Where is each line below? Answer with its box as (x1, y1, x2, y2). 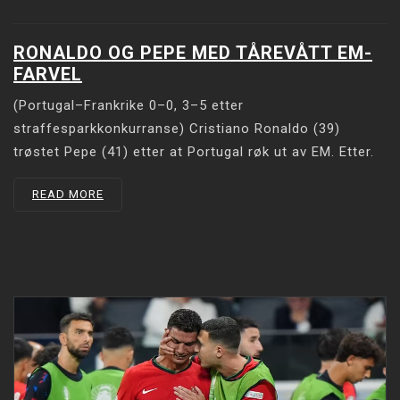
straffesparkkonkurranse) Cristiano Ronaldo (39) (13, 120, 340, 137)
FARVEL (13, 62, 82, 85)
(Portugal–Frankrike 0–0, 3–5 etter (13, 96, 244, 113)
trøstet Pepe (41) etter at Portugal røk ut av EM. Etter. (13, 143, 374, 160)
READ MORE (32, 187, 104, 201)
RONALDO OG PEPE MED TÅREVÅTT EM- (13, 41, 372, 63)
